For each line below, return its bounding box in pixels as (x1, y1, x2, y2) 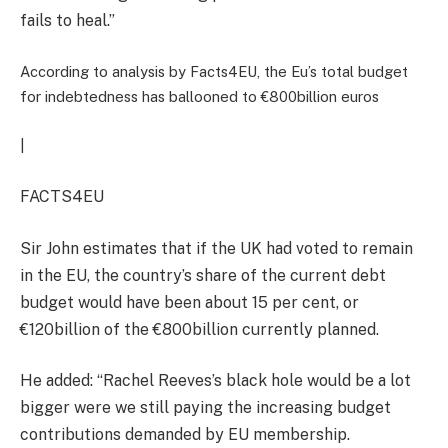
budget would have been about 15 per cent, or (20, 292, 359, 312)
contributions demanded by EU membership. (20, 425, 350, 445)
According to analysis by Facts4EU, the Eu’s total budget (20, 62, 408, 80)
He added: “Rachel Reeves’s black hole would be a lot (20, 371, 411, 391)
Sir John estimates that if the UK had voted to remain (20, 238, 413, 258)
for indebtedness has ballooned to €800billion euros (20, 87, 379, 105)
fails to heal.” (20, 11, 115, 31)
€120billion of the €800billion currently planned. (20, 319, 379, 339)
